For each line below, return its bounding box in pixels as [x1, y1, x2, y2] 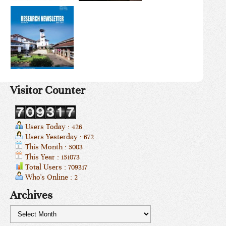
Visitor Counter [10, 83, 85, 97]
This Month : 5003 [23, 142, 83, 151]
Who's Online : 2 [23, 172, 78, 182]
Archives [10, 188, 52, 202]
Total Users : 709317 [23, 162, 87, 172]
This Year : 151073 [23, 152, 80, 161]
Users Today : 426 [23, 122, 82, 131]
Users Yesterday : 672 [23, 132, 94, 141]
